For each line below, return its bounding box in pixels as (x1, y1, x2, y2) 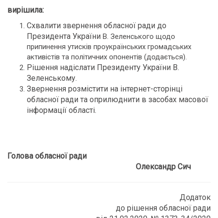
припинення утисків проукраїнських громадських (27, 42, 191, 51)
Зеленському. (27, 73, 77, 83)
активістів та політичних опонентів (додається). (27, 53, 187, 61)
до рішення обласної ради (116, 203, 211, 213)
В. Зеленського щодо (103, 32, 175, 41)
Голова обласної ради (7, 151, 87, 161)
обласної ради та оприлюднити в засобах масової (27, 95, 208, 104)
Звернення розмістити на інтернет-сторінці (27, 84, 182, 93)
